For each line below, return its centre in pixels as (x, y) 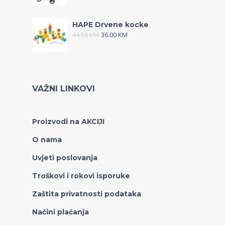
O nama (47, 140)
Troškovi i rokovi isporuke (81, 176)
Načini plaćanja (61, 212)
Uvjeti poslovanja (65, 158)
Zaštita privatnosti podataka (87, 194)
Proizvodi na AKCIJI (68, 122)
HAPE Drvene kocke (110, 25)
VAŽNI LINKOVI (64, 89)
